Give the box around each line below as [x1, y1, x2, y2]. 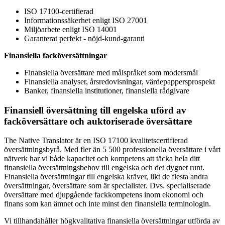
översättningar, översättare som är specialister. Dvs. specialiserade [4, 181, 210, 190]
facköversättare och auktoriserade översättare [4, 116, 192, 127]
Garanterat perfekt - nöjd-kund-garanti [24, 34, 145, 43]
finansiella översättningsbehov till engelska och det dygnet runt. [4, 163, 204, 172]
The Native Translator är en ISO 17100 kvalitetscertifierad [4, 136, 188, 145]
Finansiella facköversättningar [4, 51, 107, 60]
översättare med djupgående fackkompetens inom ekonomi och [4, 190, 203, 199]
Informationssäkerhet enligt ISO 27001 [24, 16, 147, 25]
